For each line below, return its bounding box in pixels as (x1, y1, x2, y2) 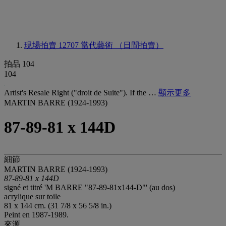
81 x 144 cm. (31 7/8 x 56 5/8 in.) (4, 201, 111, 210)
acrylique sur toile (4, 192, 61, 201)
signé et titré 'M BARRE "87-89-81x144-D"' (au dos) (4, 183, 175, 192)
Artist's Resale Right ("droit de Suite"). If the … (4, 88, 158, 97)
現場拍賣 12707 (24, 41, 81, 49)
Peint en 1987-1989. (4, 210, 69, 219)
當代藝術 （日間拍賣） (81, 41, 163, 49)
